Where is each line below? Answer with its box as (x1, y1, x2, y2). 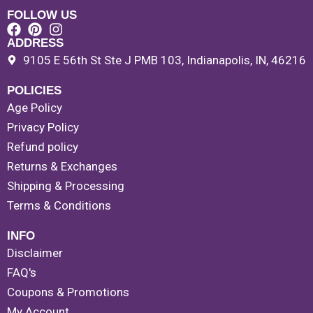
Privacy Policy (7, 120, 79, 135)
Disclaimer (7, 246, 63, 261)
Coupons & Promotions (7, 285, 129, 300)
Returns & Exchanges (7, 159, 117, 174)
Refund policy (7, 140, 78, 154)
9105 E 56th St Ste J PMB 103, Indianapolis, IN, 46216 (22, 53, 306, 68)
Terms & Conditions (7, 198, 111, 213)
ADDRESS (7, 36, 64, 50)
